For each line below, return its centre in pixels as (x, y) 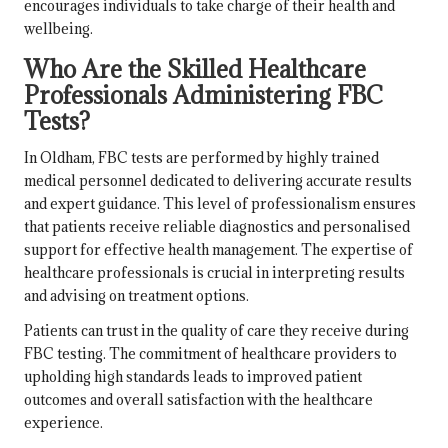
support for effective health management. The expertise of (218, 250)
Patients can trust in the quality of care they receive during (216, 331)
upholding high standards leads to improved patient (193, 377)
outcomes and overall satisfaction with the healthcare (198, 400)
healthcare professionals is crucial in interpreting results (214, 273)
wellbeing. (58, 29)
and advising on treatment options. (136, 296)
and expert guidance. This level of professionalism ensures (220, 204)
